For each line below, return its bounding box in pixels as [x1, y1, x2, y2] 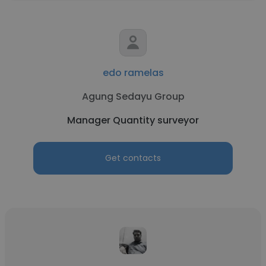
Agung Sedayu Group [81, 90, 185, 103]
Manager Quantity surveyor [67, 113, 199, 127]
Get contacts [105, 152, 161, 164]
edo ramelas [102, 66, 164, 80]
